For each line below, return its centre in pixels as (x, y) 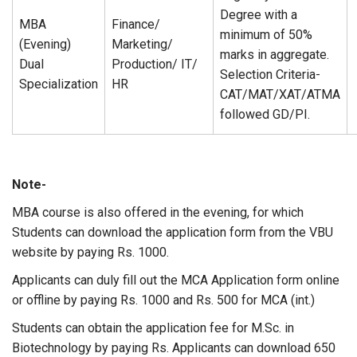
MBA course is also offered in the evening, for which (158, 212)
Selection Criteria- (270, 75)
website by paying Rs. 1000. (90, 252)
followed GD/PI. (265, 114)
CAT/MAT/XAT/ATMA (280, 94)
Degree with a (259, 15)
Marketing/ (142, 44)
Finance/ (136, 24)
